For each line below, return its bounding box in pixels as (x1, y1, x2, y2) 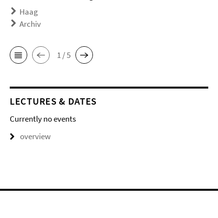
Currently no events (10, 113, 76, 125)
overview (20, 131, 51, 142)
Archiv (19, 18, 41, 29)
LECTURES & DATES (10, 95, 97, 108)
